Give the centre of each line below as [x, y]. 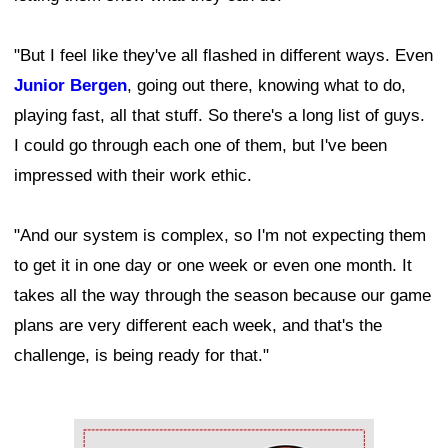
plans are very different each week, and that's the [198, 326]
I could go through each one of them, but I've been [200, 146]
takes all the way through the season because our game [222, 296]
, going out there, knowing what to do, [266, 86]
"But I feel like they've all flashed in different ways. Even [223, 56]
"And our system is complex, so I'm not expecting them [220, 236]
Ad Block [107, 434]
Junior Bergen [70, 86]
